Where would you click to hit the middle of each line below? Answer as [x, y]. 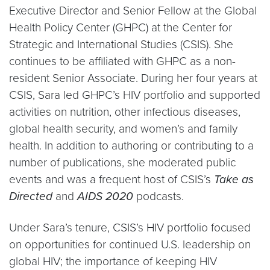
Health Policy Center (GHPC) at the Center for [121, 27]
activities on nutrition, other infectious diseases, [125, 112]
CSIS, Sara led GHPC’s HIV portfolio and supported [135, 95]
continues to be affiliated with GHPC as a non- [122, 61]
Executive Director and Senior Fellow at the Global [133, 11]
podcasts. [159, 196]
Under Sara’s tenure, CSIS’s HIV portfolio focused [130, 228]
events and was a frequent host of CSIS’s [111, 179]
